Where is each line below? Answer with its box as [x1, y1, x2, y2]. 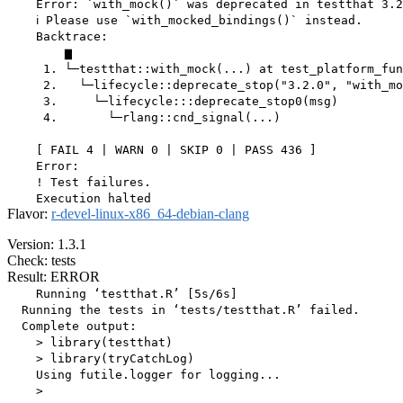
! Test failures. [7, 175, 151, 190]
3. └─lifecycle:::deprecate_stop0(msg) [7, 94, 338, 109]
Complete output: [7, 319, 137, 334]
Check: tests [7, 253, 76, 269]
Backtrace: [7, 30, 108, 44]
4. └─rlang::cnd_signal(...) [7, 111, 281, 125]
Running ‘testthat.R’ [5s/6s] [7, 287, 237, 301]
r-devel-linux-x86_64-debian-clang [51, 206, 249, 222]
